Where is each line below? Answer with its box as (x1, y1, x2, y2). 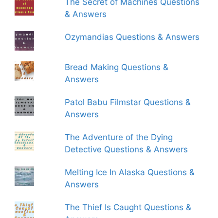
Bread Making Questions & (65, 62, 169, 72)
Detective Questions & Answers (65, 145, 188, 154)
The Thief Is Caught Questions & (65, 202, 192, 212)
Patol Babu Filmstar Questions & (65, 97, 191, 107)
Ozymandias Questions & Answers (65, 32, 200, 42)
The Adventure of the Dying (65, 132, 173, 142)
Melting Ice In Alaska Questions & (65, 167, 195, 177)
